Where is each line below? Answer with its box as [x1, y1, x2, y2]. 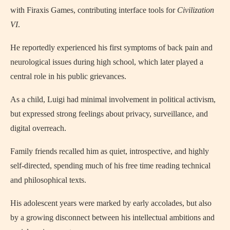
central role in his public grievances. [10, 72, 126, 81]
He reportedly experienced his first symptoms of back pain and [10, 43, 213, 52]
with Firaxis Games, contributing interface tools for [10, 6, 177, 14]
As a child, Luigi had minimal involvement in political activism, [10, 95, 216, 104]
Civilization [177, 6, 214, 14]
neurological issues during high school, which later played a [10, 57, 203, 66]
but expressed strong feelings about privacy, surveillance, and [10, 109, 208, 118]
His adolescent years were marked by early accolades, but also [10, 199, 212, 207]
